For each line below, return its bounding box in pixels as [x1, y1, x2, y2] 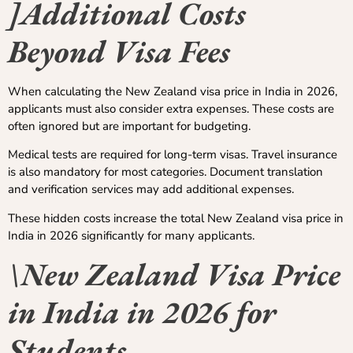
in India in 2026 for [8, 292, 276, 333]
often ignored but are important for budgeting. [8, 118, 251, 135]
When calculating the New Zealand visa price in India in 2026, [8, 84, 337, 100]
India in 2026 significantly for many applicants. [8, 227, 255, 243]
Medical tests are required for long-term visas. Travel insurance [8, 147, 337, 163]
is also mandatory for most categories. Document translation [8, 164, 323, 180]
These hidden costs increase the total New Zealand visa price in [8, 210, 344, 226]
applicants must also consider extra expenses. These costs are [8, 101, 334, 117]
